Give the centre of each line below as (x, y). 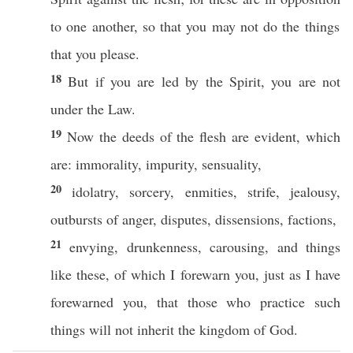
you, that (150, 302)
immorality (107, 164)
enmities (209, 191)
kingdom (225, 329)
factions (310, 219)
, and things (303, 247)
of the (177, 136)
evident (276, 136)
